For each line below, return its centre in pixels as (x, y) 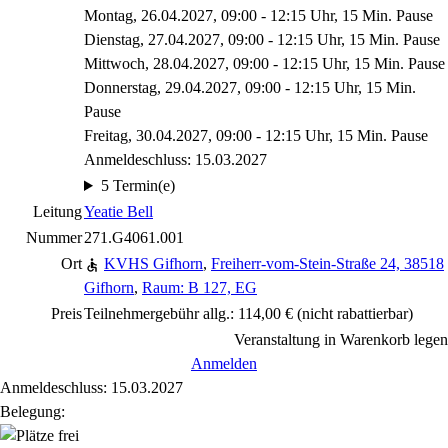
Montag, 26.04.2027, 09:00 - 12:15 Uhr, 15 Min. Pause (258, 15)
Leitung (57, 211)
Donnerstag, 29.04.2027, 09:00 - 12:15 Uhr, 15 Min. (250, 87)
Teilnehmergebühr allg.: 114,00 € (188, 313)
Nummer (54, 237)
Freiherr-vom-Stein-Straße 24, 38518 (327, 263)
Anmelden (223, 363)
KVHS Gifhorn (153, 263)
